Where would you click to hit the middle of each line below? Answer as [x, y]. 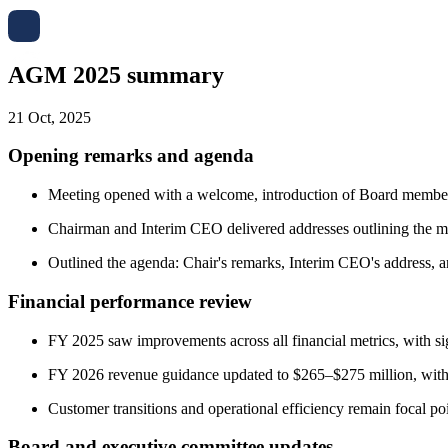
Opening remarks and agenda [131, 156]
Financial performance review [130, 301]
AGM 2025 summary [116, 74]
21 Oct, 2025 [49, 117]
